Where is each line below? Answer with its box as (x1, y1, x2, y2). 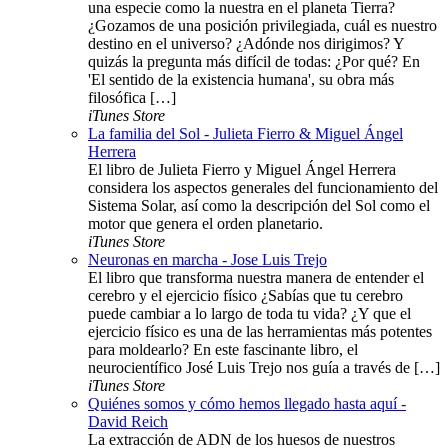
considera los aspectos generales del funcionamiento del (88, 178, 438, 196)
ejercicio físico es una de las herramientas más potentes (88, 322, 432, 340)
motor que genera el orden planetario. (88, 214, 323, 232)
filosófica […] (88, 88, 176, 106)
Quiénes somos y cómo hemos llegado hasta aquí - (88, 394, 406, 412)
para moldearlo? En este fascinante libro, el (88, 340, 358, 358)
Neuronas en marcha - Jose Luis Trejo (88, 250, 327, 268)
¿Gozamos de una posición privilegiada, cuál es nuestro (88, 16, 437, 34)
